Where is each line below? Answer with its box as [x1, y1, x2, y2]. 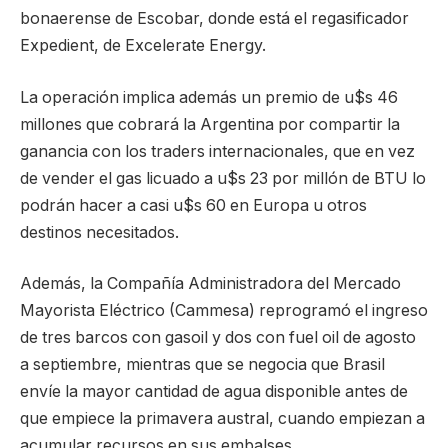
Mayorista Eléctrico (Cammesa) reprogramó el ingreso [20, 301, 428, 321]
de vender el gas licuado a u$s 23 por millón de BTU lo [20, 168, 426, 188]
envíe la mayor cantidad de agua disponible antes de [20, 382, 408, 402]
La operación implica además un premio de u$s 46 [20, 87, 398, 107]
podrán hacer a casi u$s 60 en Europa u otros [20, 195, 367, 215]
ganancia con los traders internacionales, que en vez [20, 141, 415, 161]
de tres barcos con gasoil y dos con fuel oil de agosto [20, 328, 416, 348]
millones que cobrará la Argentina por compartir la [20, 114, 400, 134]
